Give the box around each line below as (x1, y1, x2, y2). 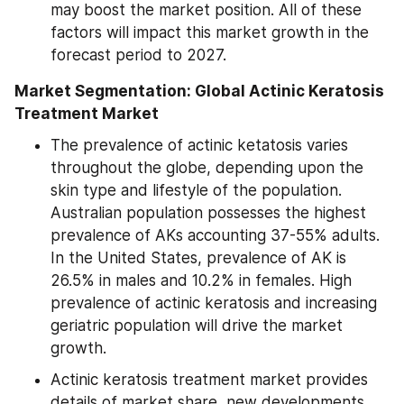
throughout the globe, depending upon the (50, 158, 363, 177)
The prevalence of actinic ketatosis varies (50, 135, 348, 154)
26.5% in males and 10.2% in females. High (50, 271, 352, 289)
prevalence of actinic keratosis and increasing (50, 293, 377, 312)
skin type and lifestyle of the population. (50, 180, 342, 199)
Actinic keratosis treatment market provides (50, 370, 368, 389)
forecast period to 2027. (50, 45, 226, 64)
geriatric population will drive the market (50, 316, 343, 335)
